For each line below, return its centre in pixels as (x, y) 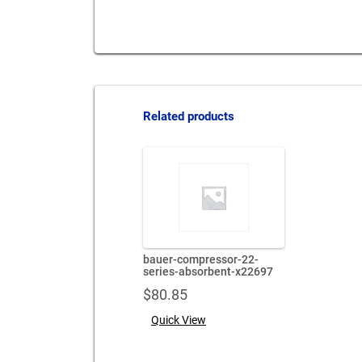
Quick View (179, 320)
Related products (189, 116)
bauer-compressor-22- (201, 259)
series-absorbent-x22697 (208, 271)
